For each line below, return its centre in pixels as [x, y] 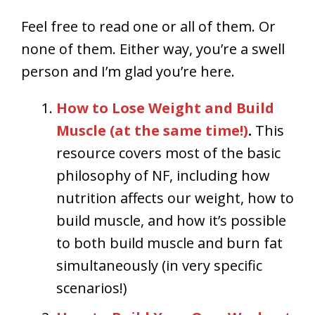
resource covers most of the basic [168, 153]
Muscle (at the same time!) [152, 130]
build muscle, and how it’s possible [171, 220]
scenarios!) [92, 288]
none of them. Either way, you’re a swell [153, 49]
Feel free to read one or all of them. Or [148, 26]
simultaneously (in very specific [159, 265]
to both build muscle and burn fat [169, 243]
